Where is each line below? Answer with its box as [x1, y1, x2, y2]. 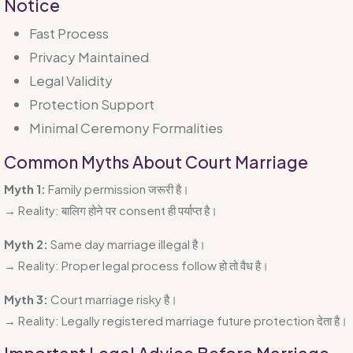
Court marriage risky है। [48, 291, 177, 307]
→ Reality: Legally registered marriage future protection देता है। [4, 312, 347, 328]
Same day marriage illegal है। [48, 236, 206, 251]
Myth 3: [4, 291, 48, 307]
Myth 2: [4, 236, 48, 251]
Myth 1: [4, 180, 46, 196]
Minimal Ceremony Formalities [29, 118, 223, 136]
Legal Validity [29, 71, 113, 89]
